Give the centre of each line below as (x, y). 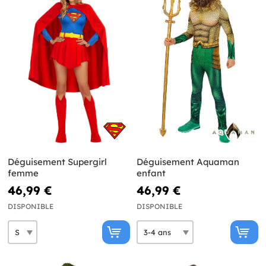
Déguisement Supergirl (57, 162)
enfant (151, 173)
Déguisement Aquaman (188, 162)
